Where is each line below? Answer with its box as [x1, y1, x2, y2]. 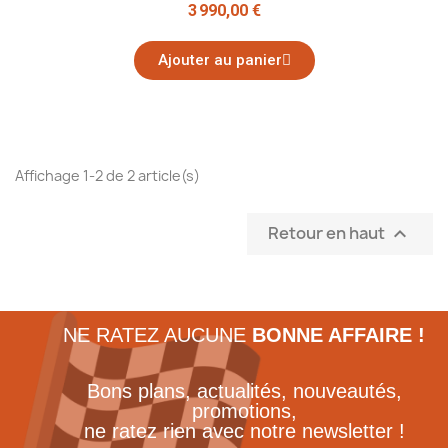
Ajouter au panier [157, 51, 282, 69]
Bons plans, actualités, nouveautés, [86, 379, 402, 402]
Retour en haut [268, 221, 388, 244]
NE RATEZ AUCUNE [63, 323, 252, 346]
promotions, [191, 399, 297, 422]
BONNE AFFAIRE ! [252, 323, 425, 346]
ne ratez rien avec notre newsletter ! [83, 419, 405, 442]
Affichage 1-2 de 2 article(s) [15, 166, 200, 185]
